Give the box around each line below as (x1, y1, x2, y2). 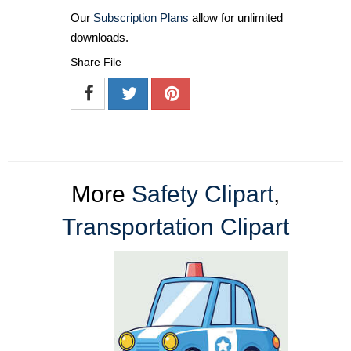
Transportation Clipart (62, 213, 289, 240)
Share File (71, 55, 121, 68)
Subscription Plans (93, 10, 189, 24)
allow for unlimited (189, 10, 283, 24)
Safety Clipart (132, 180, 273, 207)
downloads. (71, 30, 128, 44)
